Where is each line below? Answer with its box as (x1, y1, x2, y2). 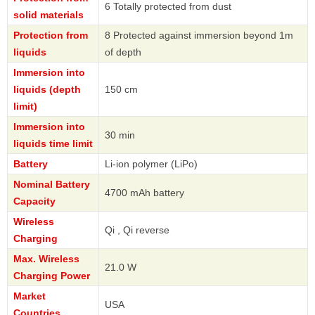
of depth (105, 46, 141, 58)
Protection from (13, 30, 88, 41)
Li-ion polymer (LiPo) (105, 158, 198, 170)
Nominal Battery (13, 179, 90, 191)
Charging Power (13, 270, 90, 282)
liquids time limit (13, 138, 93, 150)
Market (13, 290, 46, 302)
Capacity (13, 195, 56, 207)
